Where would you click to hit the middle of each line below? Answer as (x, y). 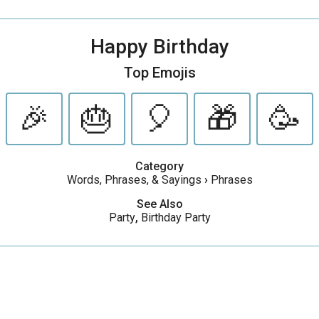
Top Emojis (159, 73)
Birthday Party (176, 218)
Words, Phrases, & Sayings (134, 180)
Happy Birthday (159, 47)
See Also (159, 204)
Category (159, 166)
